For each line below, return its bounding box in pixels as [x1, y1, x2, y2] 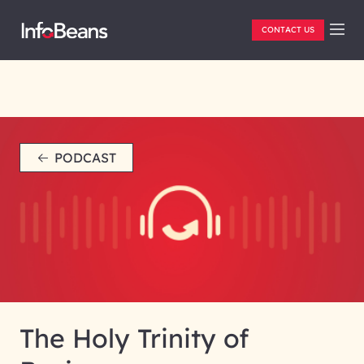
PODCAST [54, 149, 116, 166]
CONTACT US [262, 24, 314, 35]
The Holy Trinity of [19, 322, 249, 354]
